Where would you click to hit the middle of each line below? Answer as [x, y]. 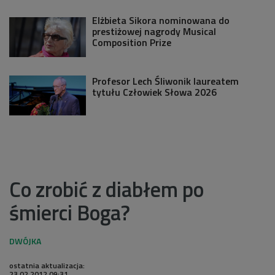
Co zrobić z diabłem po [107, 189]
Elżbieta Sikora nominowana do [161, 20]
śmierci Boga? [70, 212]
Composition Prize [132, 42]
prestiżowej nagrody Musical [154, 31]
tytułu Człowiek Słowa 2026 [154, 92]
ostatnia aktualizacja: [47, 265]
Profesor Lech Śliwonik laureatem [165, 81]
